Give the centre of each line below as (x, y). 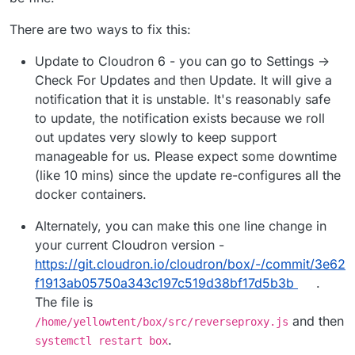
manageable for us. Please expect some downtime (186, 156)
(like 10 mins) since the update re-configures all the (188, 175)
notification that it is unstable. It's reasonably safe (183, 99)
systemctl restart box (101, 340)
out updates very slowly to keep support (156, 137)
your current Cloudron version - (130, 244)
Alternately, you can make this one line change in (181, 225)
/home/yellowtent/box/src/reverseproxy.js (162, 321)
